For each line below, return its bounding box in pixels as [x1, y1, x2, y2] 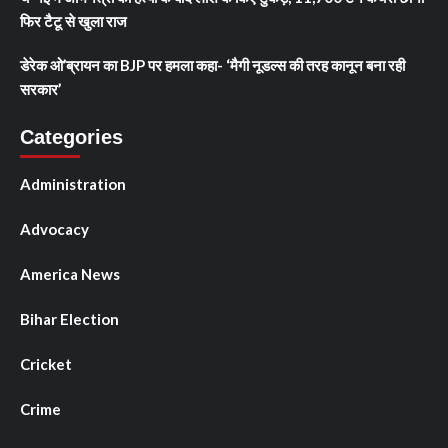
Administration [20, 175, 126, 194]
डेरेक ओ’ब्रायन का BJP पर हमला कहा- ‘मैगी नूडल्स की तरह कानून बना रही [20, 56, 405, 75]
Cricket [20, 355, 72, 374]
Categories [20, 126, 123, 149]
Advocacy [20, 220, 89, 239]
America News [20, 265, 120, 284]
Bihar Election [20, 310, 119, 329]
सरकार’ [20, 80, 61, 99]
